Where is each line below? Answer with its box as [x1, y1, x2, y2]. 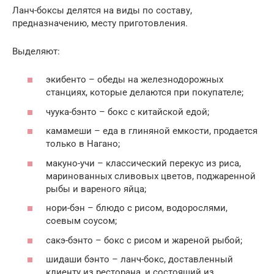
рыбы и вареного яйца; [46, 183, 146, 194]
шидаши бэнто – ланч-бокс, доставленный [46, 254, 233, 265]
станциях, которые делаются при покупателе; [46, 87, 243, 98]
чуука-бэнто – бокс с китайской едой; [46, 106, 209, 117]
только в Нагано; [46, 138, 120, 150]
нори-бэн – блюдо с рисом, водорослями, [46, 202, 228, 214]
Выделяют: [12, 45, 60, 57]
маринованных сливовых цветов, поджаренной [46, 170, 256, 182]
